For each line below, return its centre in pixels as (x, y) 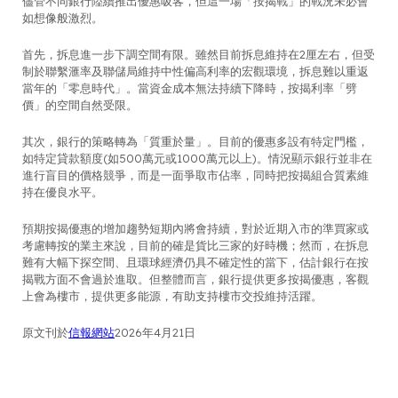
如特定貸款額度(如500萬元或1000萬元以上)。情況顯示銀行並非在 (197, 159)
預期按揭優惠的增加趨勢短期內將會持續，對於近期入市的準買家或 (195, 229)
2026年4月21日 (155, 333)
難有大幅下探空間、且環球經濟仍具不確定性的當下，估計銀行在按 (195, 263)
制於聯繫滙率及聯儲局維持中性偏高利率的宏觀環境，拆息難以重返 (195, 72)
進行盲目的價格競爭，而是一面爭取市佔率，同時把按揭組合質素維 (195, 175)
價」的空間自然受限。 (80, 105)
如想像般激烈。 (63, 18)
